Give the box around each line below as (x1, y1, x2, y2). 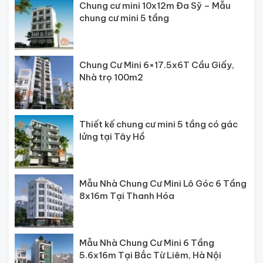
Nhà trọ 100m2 (79, 72, 143, 83)
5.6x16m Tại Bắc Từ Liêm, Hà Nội (79, 249, 221, 261)
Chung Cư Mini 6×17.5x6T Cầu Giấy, (79, 59, 234, 71)
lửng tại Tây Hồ (79, 130, 145, 142)
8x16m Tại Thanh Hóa (79, 190, 174, 201)
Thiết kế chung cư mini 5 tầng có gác (79, 118, 238, 130)
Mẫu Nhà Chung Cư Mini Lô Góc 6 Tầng (79, 177, 247, 189)
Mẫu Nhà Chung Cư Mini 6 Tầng (79, 237, 214, 248)
